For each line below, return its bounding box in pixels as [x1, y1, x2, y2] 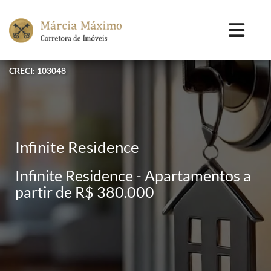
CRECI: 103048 [9, 65, 66, 76]
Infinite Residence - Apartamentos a [15, 166, 251, 184]
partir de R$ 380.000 [15, 183, 154, 201]
